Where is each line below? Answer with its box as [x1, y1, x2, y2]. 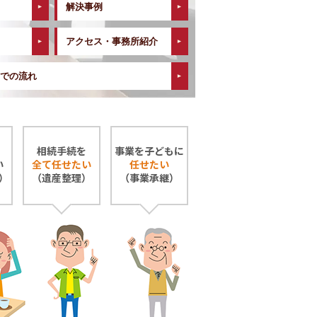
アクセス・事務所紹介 [65, 36, 158, 47]
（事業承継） [120, 172, 180, 185]
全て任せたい [32, 158, 92, 172]
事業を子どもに [115, 145, 185, 158]
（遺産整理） [32, 172, 92, 185]
